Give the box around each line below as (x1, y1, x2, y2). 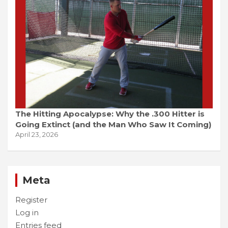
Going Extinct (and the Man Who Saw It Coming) (15, 120, 211, 130)
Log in (15, 208, 39, 218)
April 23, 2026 (15, 130, 58, 139)
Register (15, 195, 47, 205)
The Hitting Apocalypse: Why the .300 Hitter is (15, 109, 205, 119)
